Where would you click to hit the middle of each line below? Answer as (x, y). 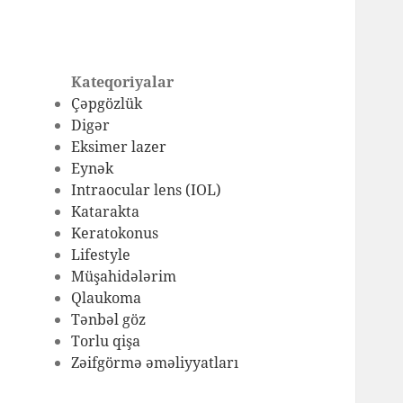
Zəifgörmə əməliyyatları (155, 362)
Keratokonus (115, 233)
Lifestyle (101, 254)
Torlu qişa (106, 340)
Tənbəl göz (109, 319)
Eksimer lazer (119, 146)
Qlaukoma (107, 297)
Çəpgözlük (107, 103)
